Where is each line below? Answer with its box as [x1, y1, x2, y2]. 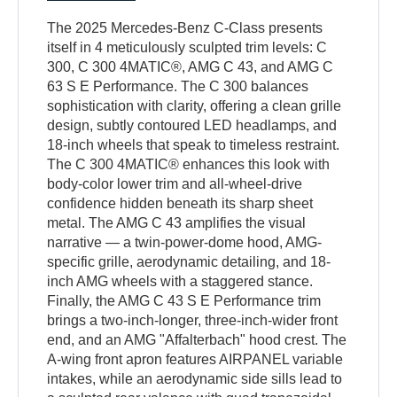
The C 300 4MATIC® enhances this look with [47, 157, 331, 173]
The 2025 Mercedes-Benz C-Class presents [47, 20, 323, 36]
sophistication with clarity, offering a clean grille [47, 98, 342, 114]
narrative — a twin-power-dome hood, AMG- [47, 235, 323, 251]
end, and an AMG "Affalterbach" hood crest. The [47, 332, 347, 348]
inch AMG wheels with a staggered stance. [47, 274, 314, 290]
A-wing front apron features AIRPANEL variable [47, 352, 344, 368]
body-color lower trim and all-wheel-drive [47, 176, 303, 192]
